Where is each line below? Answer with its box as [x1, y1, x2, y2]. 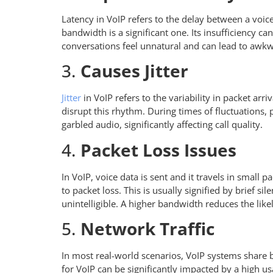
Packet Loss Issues [76, 138, 236, 161]
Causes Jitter [80, 59, 188, 83]
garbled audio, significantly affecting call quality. [61, 118, 265, 131]
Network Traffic [76, 217, 214, 241]
